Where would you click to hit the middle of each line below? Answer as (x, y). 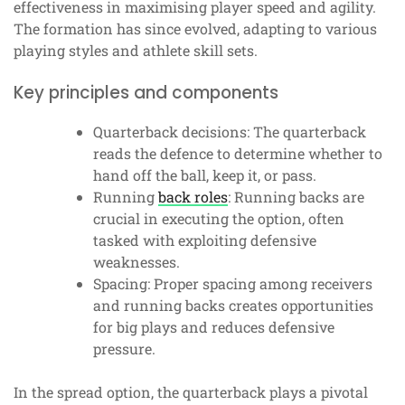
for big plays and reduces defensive (214, 327)
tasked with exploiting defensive (205, 240)
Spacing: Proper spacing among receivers (233, 284)
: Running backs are (296, 197)
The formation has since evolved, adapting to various (195, 29)
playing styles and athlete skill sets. (136, 51)
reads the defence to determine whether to (238, 154)
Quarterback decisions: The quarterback (230, 132)
